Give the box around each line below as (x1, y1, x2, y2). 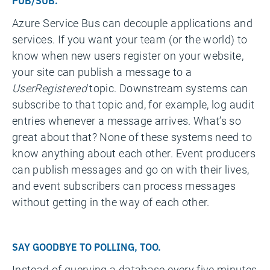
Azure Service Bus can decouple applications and (12, 16, 253, 30)
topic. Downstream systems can (89, 81, 248, 95)
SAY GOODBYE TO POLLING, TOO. (12, 240, 161, 253)
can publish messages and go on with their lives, (12, 162, 250, 177)
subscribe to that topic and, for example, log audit (12, 97, 255, 111)
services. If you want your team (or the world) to (12, 32, 248, 46)
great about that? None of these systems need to (12, 130, 252, 144)
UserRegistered (12, 81, 90, 95)
